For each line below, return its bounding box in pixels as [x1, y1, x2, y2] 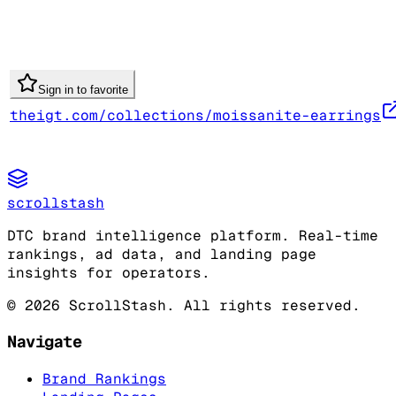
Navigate [7, 331, 82, 354]
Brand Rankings [42, 369, 166, 389]
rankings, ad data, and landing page [7, 244, 316, 263]
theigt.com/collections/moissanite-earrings [10, 105, 381, 125]
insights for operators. [7, 263, 210, 282]
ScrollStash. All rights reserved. [60, 295, 361, 315]
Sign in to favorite [38, 82, 128, 96]
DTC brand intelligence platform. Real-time [7, 225, 378, 245]
